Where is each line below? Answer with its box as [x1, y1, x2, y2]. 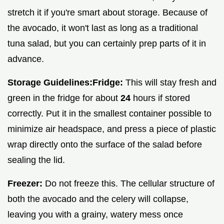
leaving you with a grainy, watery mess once [7, 209, 183, 220]
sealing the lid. [7, 155, 65, 165]
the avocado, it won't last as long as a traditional [7, 23, 198, 33]
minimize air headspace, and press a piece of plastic [7, 124, 216, 134]
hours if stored [130, 93, 190, 103]
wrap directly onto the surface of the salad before [7, 139, 202, 150]
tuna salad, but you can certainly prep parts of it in [7, 38, 206, 49]
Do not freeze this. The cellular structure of [42, 178, 214, 189]
